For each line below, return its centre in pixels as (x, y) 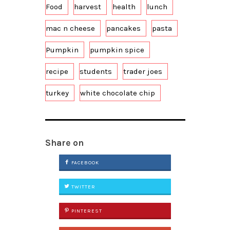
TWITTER (82, 187)
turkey (57, 93)
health (124, 6)
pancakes (123, 28)
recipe (57, 71)
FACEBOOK (84, 162)
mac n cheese (70, 28)
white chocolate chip (117, 93)
